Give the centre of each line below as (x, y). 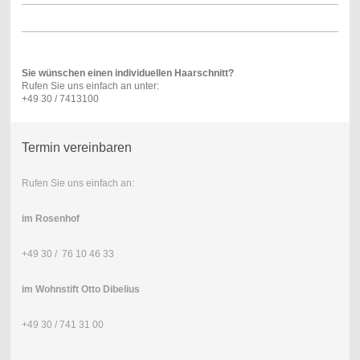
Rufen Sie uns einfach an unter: (90, 86)
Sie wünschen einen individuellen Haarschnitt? (127, 73)
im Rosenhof (50, 219)
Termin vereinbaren (76, 148)
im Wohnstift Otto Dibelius (80, 290)
